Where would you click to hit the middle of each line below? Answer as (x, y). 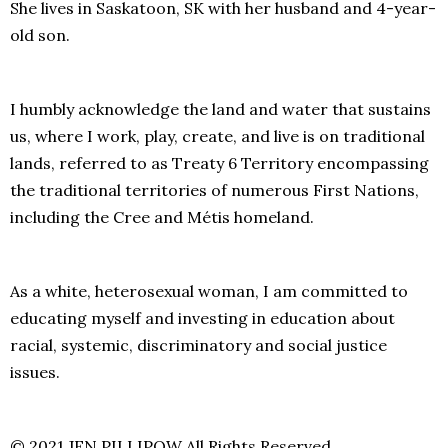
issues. (35, 372)
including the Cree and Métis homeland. (162, 217)
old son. (42, 35)
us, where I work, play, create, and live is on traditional (217, 136)
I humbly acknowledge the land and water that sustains (220, 109)
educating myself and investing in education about (202, 318)
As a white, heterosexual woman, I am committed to (209, 291)
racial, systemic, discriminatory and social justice (198, 345)
